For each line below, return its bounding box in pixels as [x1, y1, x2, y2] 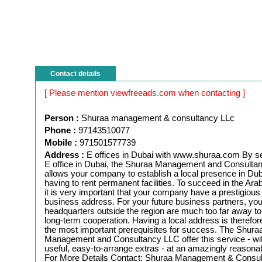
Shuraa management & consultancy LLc [81, 113, 239, 123]
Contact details [50, 70, 101, 78]
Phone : [44, 126, 76, 136]
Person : [44, 113, 79, 123]
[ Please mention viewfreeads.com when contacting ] [44, 88, 245, 98]
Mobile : [44, 138, 77, 148]
